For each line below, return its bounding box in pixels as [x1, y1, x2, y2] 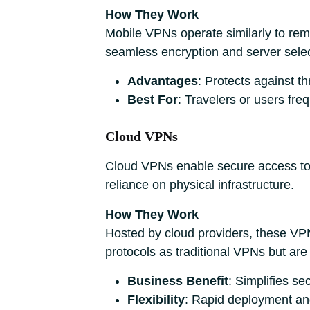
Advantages [127, 74, 198, 88]
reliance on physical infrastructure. [105, 178, 294, 192]
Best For [127, 93, 178, 107]
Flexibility [127, 293, 185, 307]
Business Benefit [127, 274, 228, 288]
